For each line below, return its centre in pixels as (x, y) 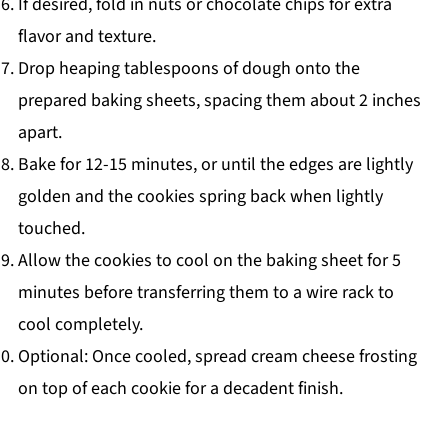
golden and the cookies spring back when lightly (200, 196)
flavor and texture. (86, 36)
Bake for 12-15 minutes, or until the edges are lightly (215, 164)
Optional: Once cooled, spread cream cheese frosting (217, 356)
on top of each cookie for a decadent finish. (180, 388)
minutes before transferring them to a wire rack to (205, 292)
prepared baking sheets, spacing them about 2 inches (219, 100)
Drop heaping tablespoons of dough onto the (188, 68)
